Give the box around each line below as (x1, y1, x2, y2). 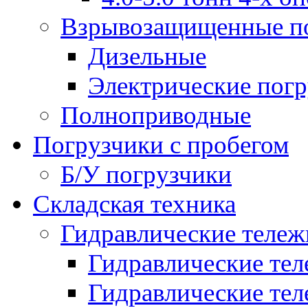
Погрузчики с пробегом (33, 130, 289, 159)
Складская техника (33, 189, 236, 218)
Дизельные (88, 41, 206, 70)
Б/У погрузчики (60, 159, 232, 188)
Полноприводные (60, 100, 251, 129)
